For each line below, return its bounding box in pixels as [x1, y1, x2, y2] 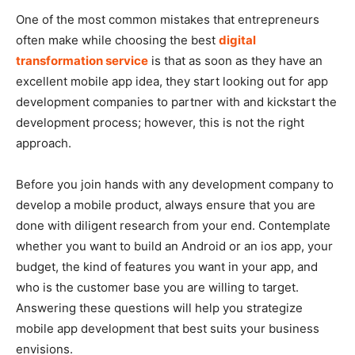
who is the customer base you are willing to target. [16, 279, 299, 295]
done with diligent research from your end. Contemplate [16, 217, 330, 233]
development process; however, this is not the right [16, 114, 304, 130]
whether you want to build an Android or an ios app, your [16, 238, 333, 254]
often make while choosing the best [16, 32, 219, 48]
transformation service [16, 52, 148, 68]
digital [219, 32, 256, 48]
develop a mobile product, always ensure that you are [16, 197, 315, 212]
